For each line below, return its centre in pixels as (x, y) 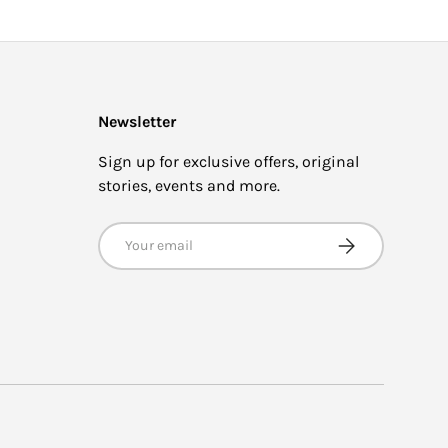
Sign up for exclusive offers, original (228, 162)
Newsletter (137, 122)
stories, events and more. (189, 186)
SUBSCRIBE (371, 241)
